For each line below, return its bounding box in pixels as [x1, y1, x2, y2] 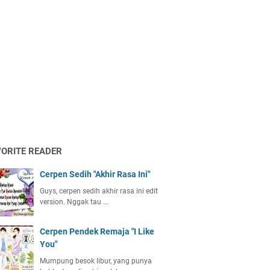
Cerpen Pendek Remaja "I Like [40, 227, 154, 236]
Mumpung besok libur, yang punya [40, 257, 152, 265]
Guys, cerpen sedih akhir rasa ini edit [40, 187, 158, 195]
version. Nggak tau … [40, 198, 108, 206]
